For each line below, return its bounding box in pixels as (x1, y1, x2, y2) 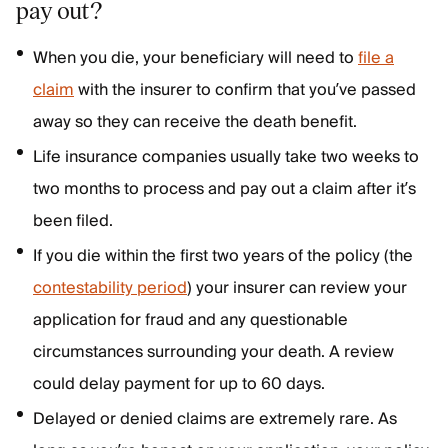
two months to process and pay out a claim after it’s (33, 175, 416, 203)
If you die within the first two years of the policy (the (33, 242, 413, 270)
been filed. (33, 207, 117, 235)
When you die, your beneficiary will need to (33, 44, 358, 72)
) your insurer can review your (187, 274, 407, 302)
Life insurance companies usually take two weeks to (33, 143, 419, 171)
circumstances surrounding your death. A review (33, 338, 394, 366)
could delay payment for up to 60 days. (33, 370, 325, 398)
